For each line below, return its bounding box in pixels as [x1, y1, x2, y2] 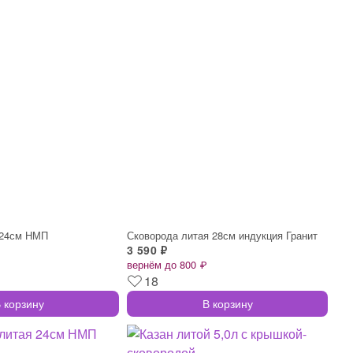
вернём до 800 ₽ [127, 256, 206, 272]
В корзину [202, 295, 253, 311]
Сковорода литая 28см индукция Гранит [127, 227, 318, 243]
